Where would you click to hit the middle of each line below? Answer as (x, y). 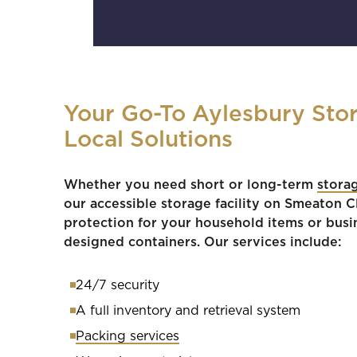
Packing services (127, 336)
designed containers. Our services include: (204, 242)
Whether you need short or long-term (190, 185)
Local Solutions (148, 140)
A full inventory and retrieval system (188, 311)
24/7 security (118, 285)
